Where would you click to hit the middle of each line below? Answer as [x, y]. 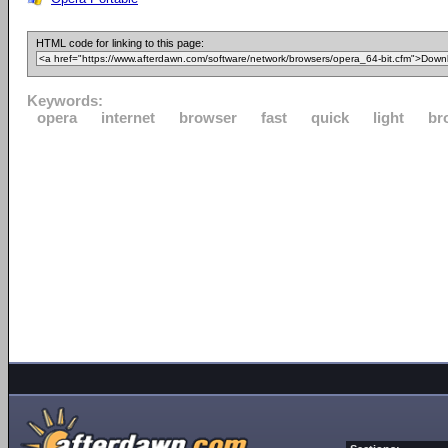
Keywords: [65, 100]
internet [128, 117]
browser [208, 117]
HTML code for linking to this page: [120, 43]
